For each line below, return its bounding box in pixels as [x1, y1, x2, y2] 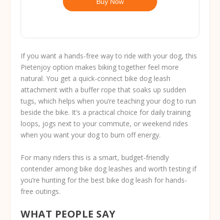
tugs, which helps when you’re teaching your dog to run [21, 96, 196, 106]
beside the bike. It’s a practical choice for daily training [21, 108, 191, 117]
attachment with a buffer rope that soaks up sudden [21, 85, 187, 95]
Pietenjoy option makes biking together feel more [21, 62, 179, 72]
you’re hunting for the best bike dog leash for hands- [21, 175, 188, 185]
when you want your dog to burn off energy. [21, 130, 161, 140]
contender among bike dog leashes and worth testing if [21, 164, 197, 173]
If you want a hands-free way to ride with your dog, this [21, 51, 197, 61]
